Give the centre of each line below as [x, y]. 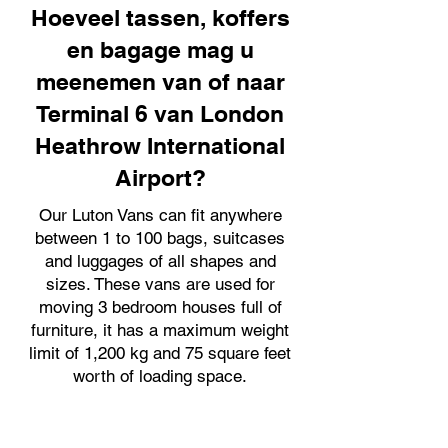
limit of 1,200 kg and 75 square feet [160, 353]
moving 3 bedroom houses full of [160, 307]
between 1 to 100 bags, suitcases [160, 238]
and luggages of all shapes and [160, 261]
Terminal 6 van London [160, 113]
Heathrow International [160, 145]
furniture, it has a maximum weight [160, 330]
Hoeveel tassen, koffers [160, 17]
